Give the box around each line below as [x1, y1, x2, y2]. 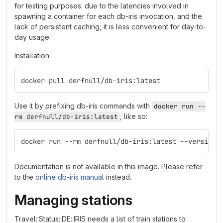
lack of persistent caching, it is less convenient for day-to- [14, 22, 206, 31]
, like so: [120, 112, 147, 120]
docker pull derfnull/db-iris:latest [21, 76, 160, 85]
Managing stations [14, 192, 132, 209]
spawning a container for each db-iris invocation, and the [14, 12, 202, 20]
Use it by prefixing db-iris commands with [14, 102, 152, 110]
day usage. [14, 33, 51, 41]
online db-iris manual [35, 173, 104, 181]
